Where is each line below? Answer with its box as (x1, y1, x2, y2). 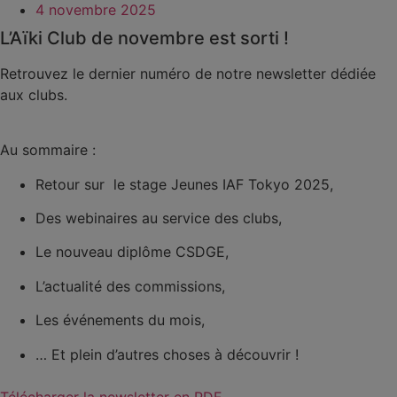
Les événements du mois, (35, 311, 209, 330)
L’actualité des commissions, (35, 276, 230, 295)
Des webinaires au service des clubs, (35, 208, 282, 227)
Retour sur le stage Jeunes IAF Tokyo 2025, (35, 175, 338, 193)
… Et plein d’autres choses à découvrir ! (35, 345, 299, 363)
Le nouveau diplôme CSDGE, (35, 243, 229, 261)
